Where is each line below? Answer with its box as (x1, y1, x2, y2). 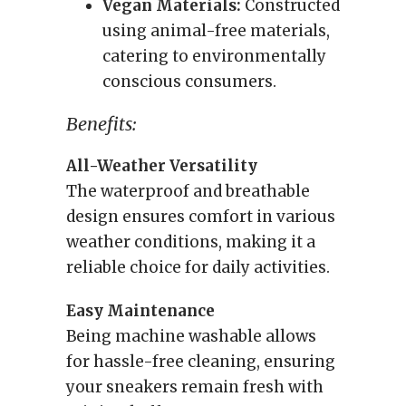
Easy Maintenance (66, 301, 215, 321)
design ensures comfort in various (66, 207, 335, 227)
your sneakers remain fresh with (66, 377, 324, 397)
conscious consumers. (102, 72, 276, 92)
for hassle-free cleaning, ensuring (66, 352, 335, 372)
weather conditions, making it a (66, 232, 315, 252)
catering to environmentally (102, 46, 326, 66)
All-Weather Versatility (66, 156, 257, 176)
